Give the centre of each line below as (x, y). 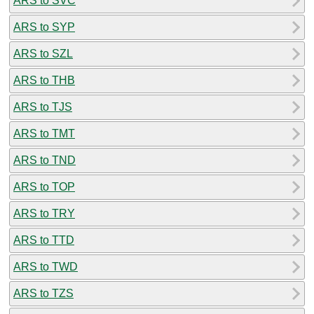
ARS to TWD (46, 266)
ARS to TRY (44, 213)
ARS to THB (44, 80)
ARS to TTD (44, 240)
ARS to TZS (43, 293)
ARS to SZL (43, 53)
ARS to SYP (44, 27)
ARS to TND (45, 160)
